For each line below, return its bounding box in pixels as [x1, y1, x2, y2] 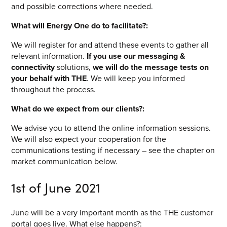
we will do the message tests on [93, 61, 209, 73]
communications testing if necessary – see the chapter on [11, 144, 215, 157]
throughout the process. [11, 84, 96, 96]
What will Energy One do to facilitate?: [11, 20, 148, 32]
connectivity [11, 61, 55, 73]
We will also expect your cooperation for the [11, 133, 167, 145]
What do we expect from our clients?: [11, 103, 145, 115]
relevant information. [11, 50, 87, 62]
